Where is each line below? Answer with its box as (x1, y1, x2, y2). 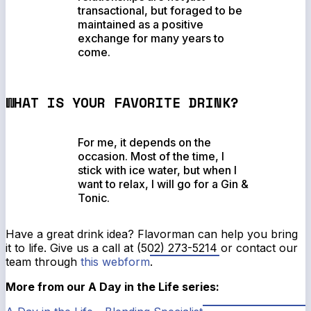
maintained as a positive (78, 17, 204, 31)
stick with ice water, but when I (78, 162, 237, 177)
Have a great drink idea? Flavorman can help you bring (6, 226, 298, 241)
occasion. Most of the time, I (78, 149, 225, 163)
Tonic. (78, 190, 110, 205)
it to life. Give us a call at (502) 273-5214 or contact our (6, 240, 298, 255)
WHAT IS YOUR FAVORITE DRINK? (6, 92, 239, 113)
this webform (81, 254, 150, 269)
